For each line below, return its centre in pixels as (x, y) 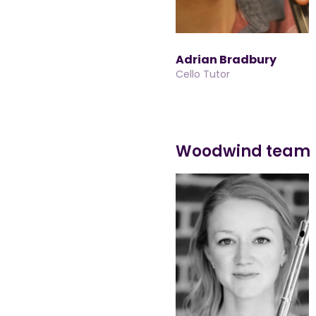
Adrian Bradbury (226, 60)
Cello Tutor (203, 74)
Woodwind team (243, 151)
